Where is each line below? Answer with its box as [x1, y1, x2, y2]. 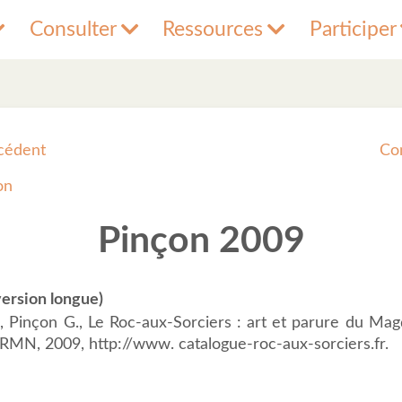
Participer [309, 20, 397, 39]
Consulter [30, 20, 118, 39]
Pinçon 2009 [97, 223, 305, 260]
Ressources [162, 20, 264, 39]
